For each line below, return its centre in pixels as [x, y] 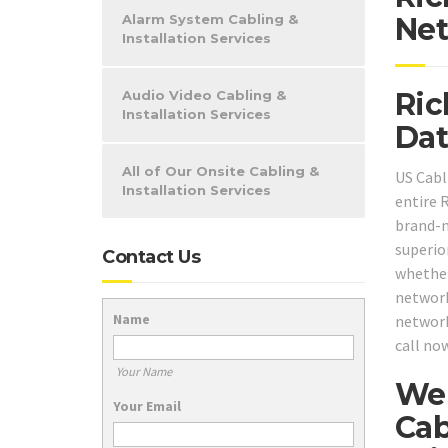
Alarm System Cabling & [210, 19]
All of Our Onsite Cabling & [220, 171]
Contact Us [151, 257]
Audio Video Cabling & [204, 95]
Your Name [143, 371]
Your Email [147, 405]
